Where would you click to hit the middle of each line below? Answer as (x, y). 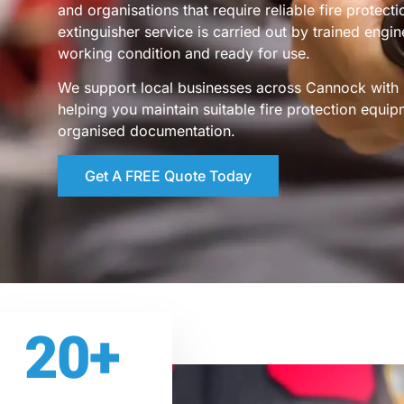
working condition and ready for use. (184, 53)
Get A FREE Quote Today (168, 175)
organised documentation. (147, 131)
